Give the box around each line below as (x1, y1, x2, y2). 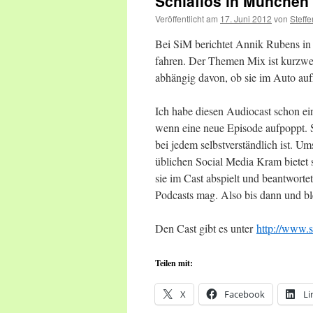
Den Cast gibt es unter (155, 221, 256, 235)
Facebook (224, 288, 265, 300)
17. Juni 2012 (220, 13, 272, 24)
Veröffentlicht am (155, 13, 218, 24)
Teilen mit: (155, 257, 193, 269)
